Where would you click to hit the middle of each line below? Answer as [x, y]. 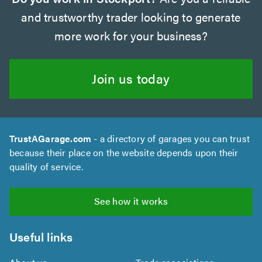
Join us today [131, 78]
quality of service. [46, 166]
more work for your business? [131, 35]
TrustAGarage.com [51, 138]
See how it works [131, 201]
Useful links [41, 236]
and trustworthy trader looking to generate [131, 16]
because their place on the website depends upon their [124, 152]
